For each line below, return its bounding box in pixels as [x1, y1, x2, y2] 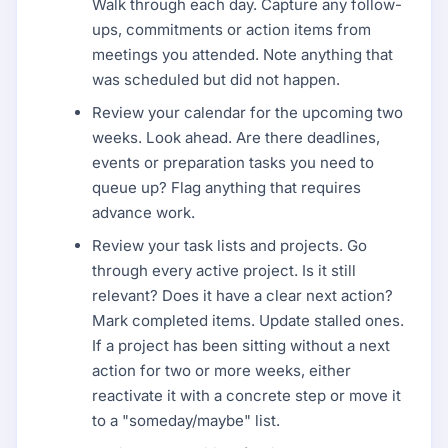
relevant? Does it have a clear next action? [92, 285, 394, 305]
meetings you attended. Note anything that [92, 44, 394, 64]
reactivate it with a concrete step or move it [92, 385, 402, 405]
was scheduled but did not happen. [92, 69, 341, 89]
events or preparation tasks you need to [92, 152, 375, 172]
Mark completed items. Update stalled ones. [92, 310, 405, 330]
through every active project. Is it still [92, 260, 357, 280]
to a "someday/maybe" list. [92, 410, 281, 430]
